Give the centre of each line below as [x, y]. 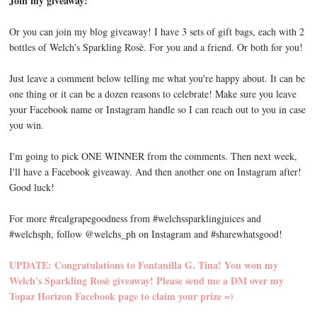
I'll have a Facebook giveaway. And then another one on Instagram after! [156, 172]
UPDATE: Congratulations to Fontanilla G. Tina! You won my [144, 265]
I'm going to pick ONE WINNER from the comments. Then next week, [154, 156]
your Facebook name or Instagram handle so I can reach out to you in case [158, 110]
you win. [27, 125]
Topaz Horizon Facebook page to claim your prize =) [122, 296]
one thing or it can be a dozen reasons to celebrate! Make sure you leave [153, 94]
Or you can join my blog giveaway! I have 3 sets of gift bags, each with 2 [157, 32]
